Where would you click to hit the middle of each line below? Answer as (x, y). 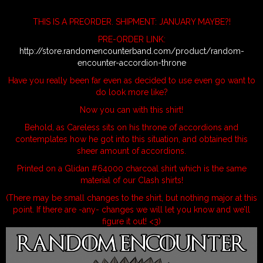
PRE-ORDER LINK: (131, 40)
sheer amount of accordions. (131, 151)
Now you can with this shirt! (131, 110)
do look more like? (131, 92)
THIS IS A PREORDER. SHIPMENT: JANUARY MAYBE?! (131, 22)
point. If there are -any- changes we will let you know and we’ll (131, 210)
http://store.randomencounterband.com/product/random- (131, 51)
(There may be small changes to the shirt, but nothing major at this (131, 198)
